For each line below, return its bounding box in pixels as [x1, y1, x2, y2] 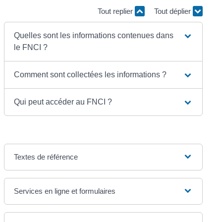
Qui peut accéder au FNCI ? [14, 97, 112, 106]
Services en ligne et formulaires [14, 186, 116, 195]
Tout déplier [154, 7, 193, 16]
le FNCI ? [14, 43, 48, 52]
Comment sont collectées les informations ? [14, 70, 167, 79]
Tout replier [97, 7, 135, 16]
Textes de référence [14, 152, 78, 161]
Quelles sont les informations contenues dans [14, 31, 174, 40]
